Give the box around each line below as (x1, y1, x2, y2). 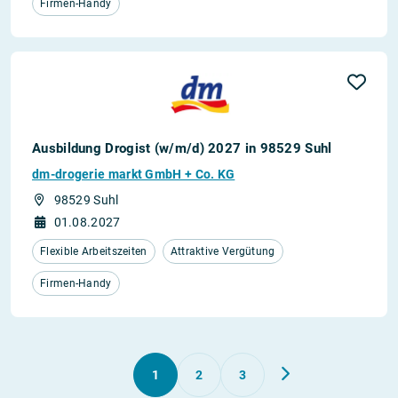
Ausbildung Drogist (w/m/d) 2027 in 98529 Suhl (32, 140, 332, 156)
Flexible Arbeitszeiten (40, 245, 147, 258)
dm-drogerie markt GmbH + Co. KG (32, 167, 235, 181)
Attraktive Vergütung (170, 245, 275, 258)
